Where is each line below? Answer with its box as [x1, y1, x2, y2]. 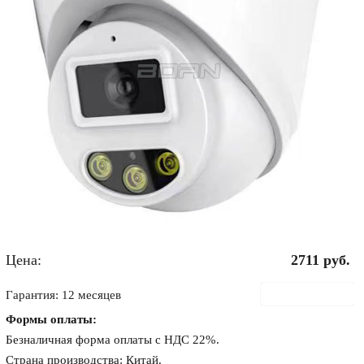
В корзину [289, 287, 344, 301]
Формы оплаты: [6, 313, 97, 326]
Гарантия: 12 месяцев [6, 288, 122, 301]
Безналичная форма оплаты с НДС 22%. [6, 333, 220, 346]
